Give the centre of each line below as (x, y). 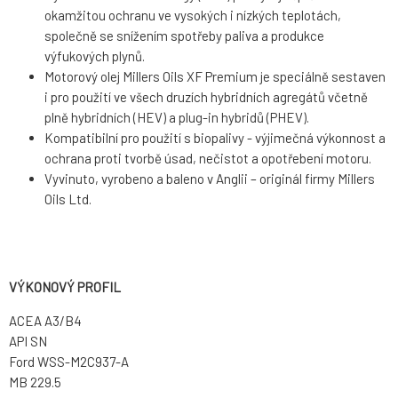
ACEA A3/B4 (45, 321)
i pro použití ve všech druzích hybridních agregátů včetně (206, 97)
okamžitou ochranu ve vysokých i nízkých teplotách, (193, 16)
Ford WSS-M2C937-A (69, 362)
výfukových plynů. (95, 56)
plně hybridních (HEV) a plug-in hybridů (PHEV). (177, 118)
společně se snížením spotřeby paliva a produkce (184, 36)
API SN (28, 342)
